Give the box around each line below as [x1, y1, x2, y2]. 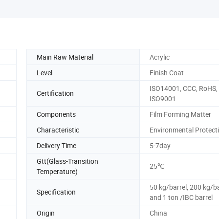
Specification [37, 187, 76, 197]
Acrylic [150, 52, 170, 62]
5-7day [150, 140, 171, 150]
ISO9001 [150, 93, 176, 103]
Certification [37, 88, 74, 98]
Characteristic [37, 125, 79, 134]
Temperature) [37, 166, 78, 176]
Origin [37, 208, 55, 218]
